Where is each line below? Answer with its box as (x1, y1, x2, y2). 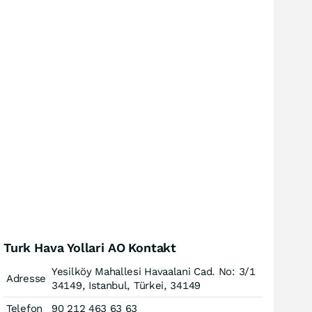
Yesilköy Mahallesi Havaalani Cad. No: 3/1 (52, 265, 256, 278)
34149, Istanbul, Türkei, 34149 (52, 279, 201, 292)
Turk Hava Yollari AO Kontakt (3, 240, 176, 255)
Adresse (6, 272, 46, 285)
